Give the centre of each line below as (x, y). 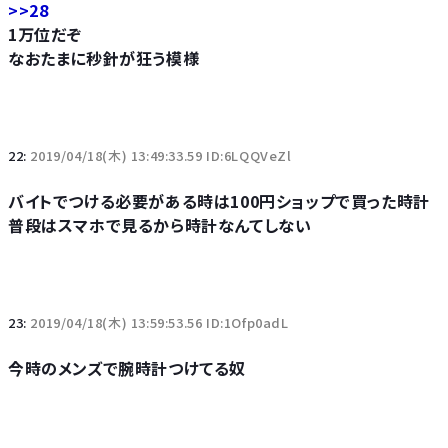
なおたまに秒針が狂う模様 (104, 58)
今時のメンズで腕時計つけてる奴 (127, 368)
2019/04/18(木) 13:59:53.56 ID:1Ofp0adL (159, 322)
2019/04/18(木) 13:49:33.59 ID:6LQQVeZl (161, 155)
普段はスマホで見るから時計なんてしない (160, 225)
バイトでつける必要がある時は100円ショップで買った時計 (219, 201)
